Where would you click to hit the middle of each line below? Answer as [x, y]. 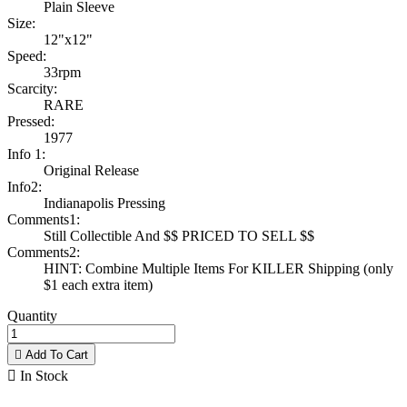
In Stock [42, 376]
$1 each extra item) [98, 285]
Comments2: [44, 253]
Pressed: [31, 122]
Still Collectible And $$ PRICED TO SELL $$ [179, 236]
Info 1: [26, 154]
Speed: [27, 56]
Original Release [91, 171]
